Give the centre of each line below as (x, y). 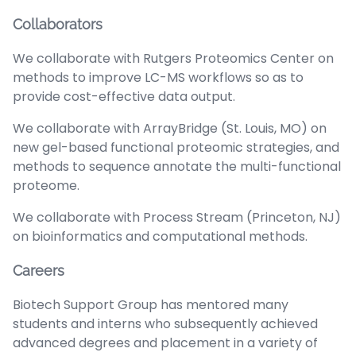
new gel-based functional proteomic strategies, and (176, 147)
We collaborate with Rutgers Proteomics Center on (173, 58)
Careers (39, 270)
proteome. (46, 185)
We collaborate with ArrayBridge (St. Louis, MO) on (170, 128)
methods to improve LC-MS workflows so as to (158, 77)
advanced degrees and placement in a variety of (165, 342)
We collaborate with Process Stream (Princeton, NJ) (177, 217)
